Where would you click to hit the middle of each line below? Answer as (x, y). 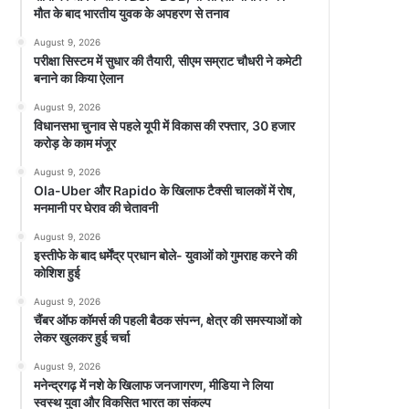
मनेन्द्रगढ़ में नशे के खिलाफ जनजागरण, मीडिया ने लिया (154, 384)
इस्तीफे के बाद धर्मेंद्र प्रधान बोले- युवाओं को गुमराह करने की (166, 255)
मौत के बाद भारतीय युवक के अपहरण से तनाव (132, 13)
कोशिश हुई (58, 272)
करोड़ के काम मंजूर (75, 142)
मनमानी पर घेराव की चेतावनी (96, 207)
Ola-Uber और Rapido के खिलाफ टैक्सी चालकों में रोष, (165, 190)
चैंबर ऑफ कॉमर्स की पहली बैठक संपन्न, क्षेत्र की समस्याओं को (168, 320)
